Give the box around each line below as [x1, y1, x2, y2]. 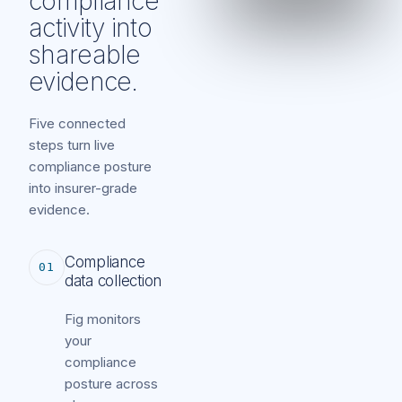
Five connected [29, 114, 126, 132]
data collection [65, 271, 162, 290]
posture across [65, 374, 158, 392]
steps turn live [29, 135, 115, 153]
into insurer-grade [29, 179, 137, 197]
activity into [29, 12, 152, 43]
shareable [29, 39, 141, 70]
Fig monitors [65, 310, 141, 328]
